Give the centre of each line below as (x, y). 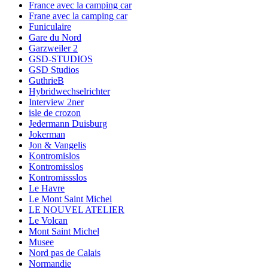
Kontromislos (54, 156)
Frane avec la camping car (78, 16)
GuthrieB (46, 80)
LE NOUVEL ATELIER (77, 209)
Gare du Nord (55, 37)
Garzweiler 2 (53, 48)
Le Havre (47, 188)
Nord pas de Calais (65, 252)
